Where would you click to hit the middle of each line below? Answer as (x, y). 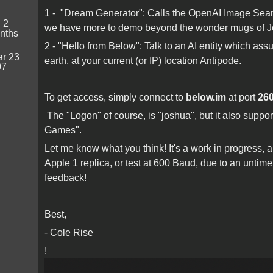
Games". (63, 130)
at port (242, 97)
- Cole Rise (70, 232)
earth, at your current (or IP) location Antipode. (143, 60)
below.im (206, 97)
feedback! (65, 177)
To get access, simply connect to (115, 97)
